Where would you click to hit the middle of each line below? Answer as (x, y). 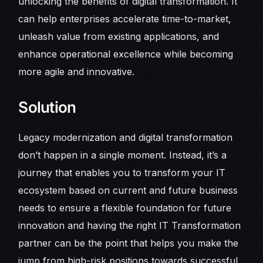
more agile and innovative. (77, 71)
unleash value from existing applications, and (119, 36)
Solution (47, 107)
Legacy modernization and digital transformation (126, 138)
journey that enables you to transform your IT (122, 173)
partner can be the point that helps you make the (129, 243)
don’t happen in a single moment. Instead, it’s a (123, 155)
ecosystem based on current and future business (128, 190)
